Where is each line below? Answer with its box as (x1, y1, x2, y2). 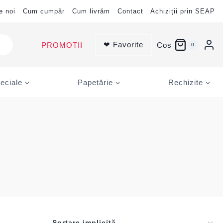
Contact (117, 7, 143, 15)
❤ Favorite (103, 40, 143, 49)
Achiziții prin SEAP (150, 7, 215, 15)
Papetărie (78, 78, 113, 87)
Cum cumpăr (23, 7, 65, 15)
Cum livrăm (72, 7, 110, 15)
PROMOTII (41, 40, 83, 49)
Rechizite (168, 78, 203, 87)
